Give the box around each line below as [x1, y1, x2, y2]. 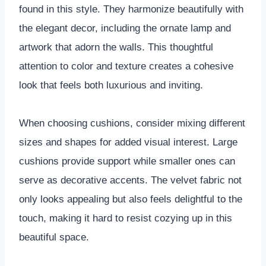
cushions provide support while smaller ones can [19, 155, 235, 167]
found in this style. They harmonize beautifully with [19, 3, 243, 15]
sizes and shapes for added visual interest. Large [19, 136, 237, 148]
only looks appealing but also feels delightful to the [19, 193, 242, 205]
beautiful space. [19, 231, 89, 243]
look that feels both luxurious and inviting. [19, 79, 203, 91]
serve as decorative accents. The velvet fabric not [19, 174, 242, 186]
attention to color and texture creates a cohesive [19, 60, 233, 72]
